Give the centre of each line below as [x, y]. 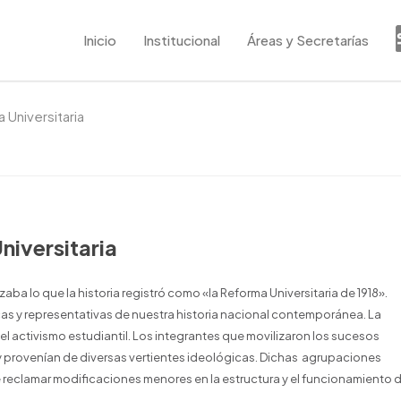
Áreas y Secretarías [308, 40]
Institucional [182, 40]
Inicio [100, 40]
